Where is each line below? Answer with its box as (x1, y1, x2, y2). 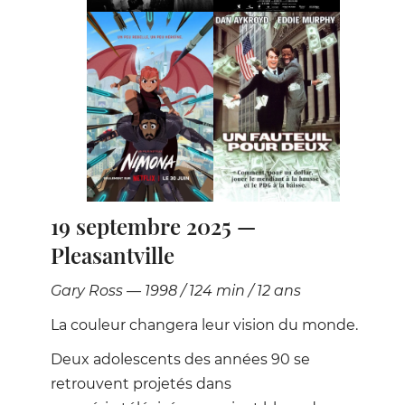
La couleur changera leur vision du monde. (51, 316, 358, 334)
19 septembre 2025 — (51, 211, 256, 240)
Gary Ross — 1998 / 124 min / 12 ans (51, 282, 301, 300)
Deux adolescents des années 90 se (51, 350, 310, 368)
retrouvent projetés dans (51, 374, 231, 392)
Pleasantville (51, 240, 174, 269)
